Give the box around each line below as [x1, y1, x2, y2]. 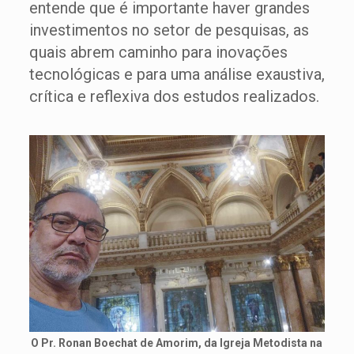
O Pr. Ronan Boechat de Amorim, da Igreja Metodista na [31, 337, 323, 349]
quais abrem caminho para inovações [28, 43, 288, 62]
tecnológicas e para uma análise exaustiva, [28, 65, 325, 84]
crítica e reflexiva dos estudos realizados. [28, 87, 319, 106]
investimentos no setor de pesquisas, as [28, 21, 309, 40]
